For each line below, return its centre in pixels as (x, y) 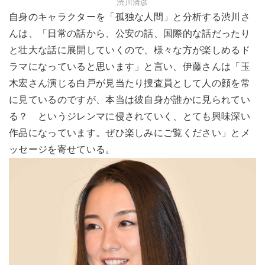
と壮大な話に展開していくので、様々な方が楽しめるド (130, 50)
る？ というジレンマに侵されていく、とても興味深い (130, 117)
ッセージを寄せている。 (62, 150)
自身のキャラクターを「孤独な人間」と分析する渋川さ (130, 17)
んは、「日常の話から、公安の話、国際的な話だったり (130, 34)
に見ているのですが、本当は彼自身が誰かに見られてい (130, 100)
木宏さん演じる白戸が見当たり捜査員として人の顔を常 (130, 83)
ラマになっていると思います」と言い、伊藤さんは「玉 (130, 67)
